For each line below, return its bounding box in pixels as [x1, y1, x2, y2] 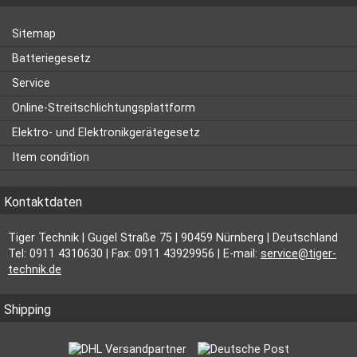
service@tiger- [261, 246, 336, 261]
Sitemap [12, 26, 56, 41]
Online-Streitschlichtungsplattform [12, 100, 195, 115]
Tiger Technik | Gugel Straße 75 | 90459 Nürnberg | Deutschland [8, 230, 338, 245]
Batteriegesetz [12, 51, 91, 65]
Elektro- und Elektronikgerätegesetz [12, 125, 200, 139]
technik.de [8, 262, 61, 277]
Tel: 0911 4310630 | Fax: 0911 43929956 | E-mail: [8, 246, 261, 261]
